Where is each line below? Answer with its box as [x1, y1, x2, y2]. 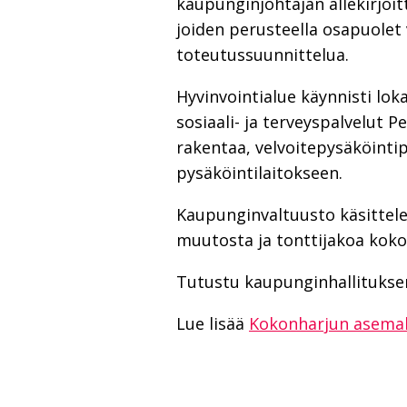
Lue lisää [176, 312, 249, 334]
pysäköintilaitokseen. [176, 161, 342, 184]
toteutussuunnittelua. [176, 43, 349, 65]
